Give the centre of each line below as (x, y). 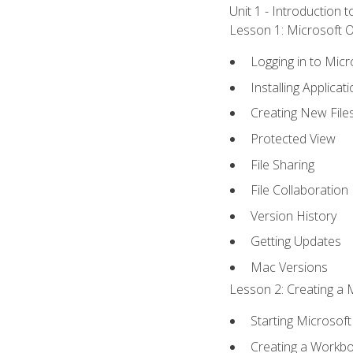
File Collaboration (300, 190)
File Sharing (283, 164)
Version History (294, 216)
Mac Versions (290, 267)
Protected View (294, 138)
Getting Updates (296, 242)
